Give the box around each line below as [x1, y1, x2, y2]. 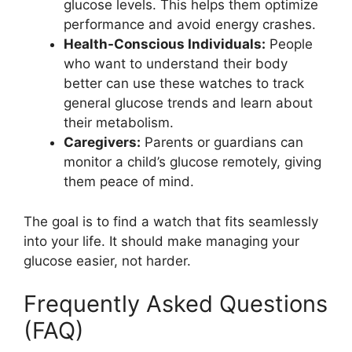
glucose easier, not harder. [24, 252, 191, 269]
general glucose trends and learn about [64, 95, 313, 112]
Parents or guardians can [141, 134, 303, 151]
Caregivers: [64, 134, 141, 151]
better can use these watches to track [64, 75, 304, 92]
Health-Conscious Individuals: [64, 36, 266, 53]
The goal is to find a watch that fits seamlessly [24, 213, 318, 229]
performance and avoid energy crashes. [64, 16, 316, 33]
